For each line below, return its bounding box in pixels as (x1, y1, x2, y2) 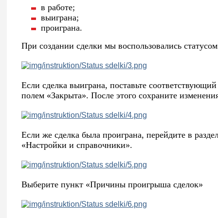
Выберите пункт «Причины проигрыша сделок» (21, 180, 203, 190)
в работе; (41, 2, 75, 13)
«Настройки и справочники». (21, 140, 132, 150)
